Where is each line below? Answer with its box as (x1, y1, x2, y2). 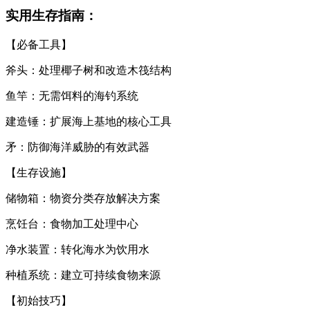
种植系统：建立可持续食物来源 (6, 268, 161, 281)
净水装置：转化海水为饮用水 (6, 243, 149, 255)
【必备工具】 (6, 38, 72, 51)
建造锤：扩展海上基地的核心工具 (6, 115, 172, 127)
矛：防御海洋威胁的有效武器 (6, 140, 149, 153)
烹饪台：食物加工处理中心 (6, 217, 138, 230)
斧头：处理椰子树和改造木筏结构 (6, 64, 172, 76)
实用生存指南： (6, 8, 98, 24)
